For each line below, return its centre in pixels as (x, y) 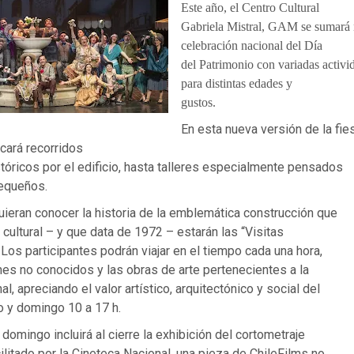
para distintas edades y (236, 83)
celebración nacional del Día (251, 45)
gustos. (200, 102)
